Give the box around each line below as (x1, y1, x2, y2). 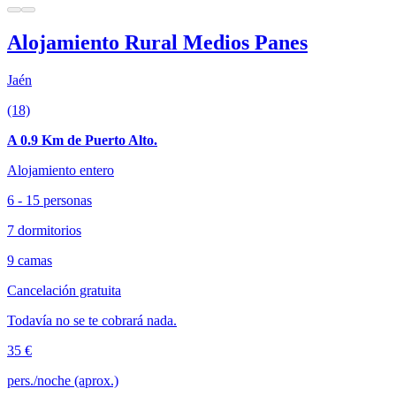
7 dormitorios (7, 222, 81, 238)
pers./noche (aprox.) (7, 372, 118, 388)
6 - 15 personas (7, 192, 92, 208)
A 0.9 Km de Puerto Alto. (7, 132, 157, 148)
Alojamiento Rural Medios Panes (7, 30, 308, 54)
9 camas (7, 252, 52, 268)
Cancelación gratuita (7, 282, 121, 298)
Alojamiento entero (7, 162, 114, 178)
